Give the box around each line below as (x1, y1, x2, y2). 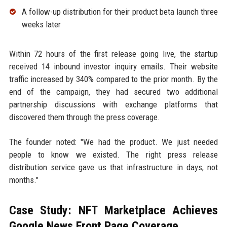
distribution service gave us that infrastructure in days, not (9, 162, 218, 172)
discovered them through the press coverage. (9, 111, 160, 122)
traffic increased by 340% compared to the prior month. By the (9, 73, 218, 84)
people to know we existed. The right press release (9, 149, 218, 160)
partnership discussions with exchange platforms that (9, 99, 218, 109)
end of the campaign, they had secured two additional (9, 86, 218, 97)
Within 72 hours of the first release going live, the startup (9, 48, 218, 59)
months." (9, 174, 39, 185)
